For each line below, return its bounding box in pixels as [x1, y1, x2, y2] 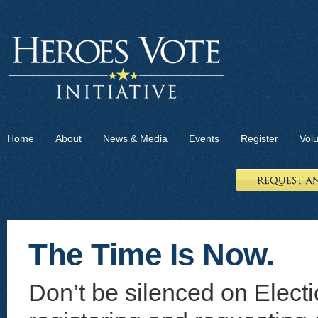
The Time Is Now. [28, 237, 274, 272]
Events [189, 133, 219, 144]
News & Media [103, 133, 168, 144]
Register [241, 133, 278, 144]
